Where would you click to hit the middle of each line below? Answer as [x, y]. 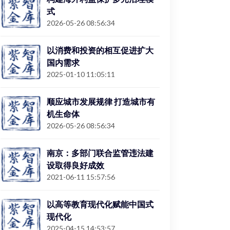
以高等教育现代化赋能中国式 [100, 204]
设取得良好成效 [75, 165]
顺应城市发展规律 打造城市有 [101, 101]
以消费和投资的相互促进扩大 [100, 50]
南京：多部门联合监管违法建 [100, 153]
